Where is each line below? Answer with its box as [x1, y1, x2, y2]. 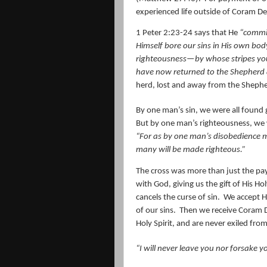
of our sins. [136, 206, 176, 215]
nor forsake [214, 244, 259, 253]
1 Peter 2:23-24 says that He [136, 29, 240, 38]
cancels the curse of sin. [136, 193, 220, 202]
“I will [136, 244, 157, 253]
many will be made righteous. [136, 145, 242, 155]
